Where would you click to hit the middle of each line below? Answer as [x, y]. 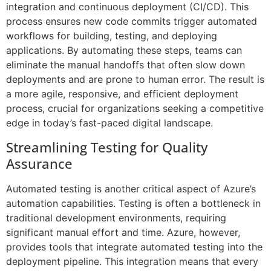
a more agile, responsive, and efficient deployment [122, 94]
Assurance [39, 163]
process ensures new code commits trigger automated [132, 21]
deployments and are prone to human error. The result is [135, 80]
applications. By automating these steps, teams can [124, 51]
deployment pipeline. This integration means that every [132, 261]
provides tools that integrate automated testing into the [134, 247]
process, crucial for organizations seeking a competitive [135, 109]
